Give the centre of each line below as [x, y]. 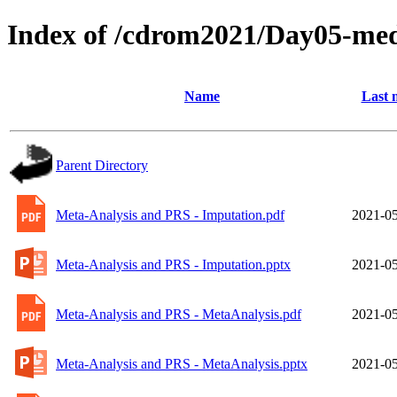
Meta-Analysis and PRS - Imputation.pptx [173, 264]
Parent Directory [102, 165]
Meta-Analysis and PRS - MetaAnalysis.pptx [182, 363]
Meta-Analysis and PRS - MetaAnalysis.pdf [179, 314]
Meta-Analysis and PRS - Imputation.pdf [170, 214]
